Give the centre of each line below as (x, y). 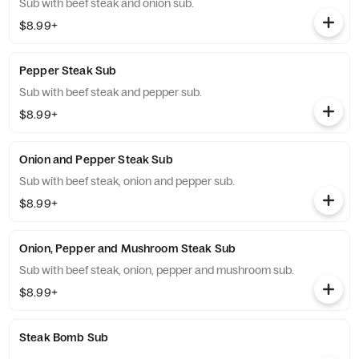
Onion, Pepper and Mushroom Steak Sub (128, 248)
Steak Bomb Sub (64, 337)
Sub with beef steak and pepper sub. (111, 92)
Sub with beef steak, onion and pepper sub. (127, 181)
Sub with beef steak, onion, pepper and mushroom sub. (157, 270)
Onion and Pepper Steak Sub (96, 159)
